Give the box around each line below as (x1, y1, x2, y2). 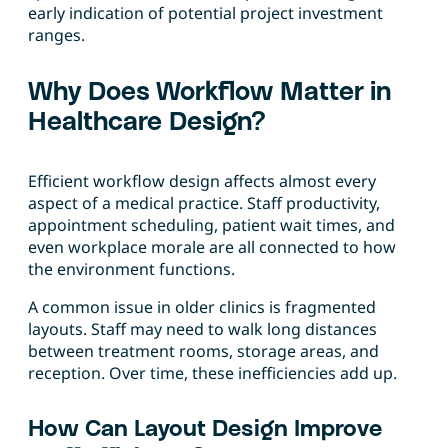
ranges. (28, 24, 85, 47)
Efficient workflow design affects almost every (28, 170, 376, 193)
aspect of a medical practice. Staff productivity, (28, 192, 380, 215)
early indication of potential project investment (28, 2, 383, 25)
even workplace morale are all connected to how (28, 236, 396, 259)
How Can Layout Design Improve (28, 418, 382, 442)
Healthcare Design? (28, 110, 265, 136)
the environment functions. (28, 258, 235, 281)
